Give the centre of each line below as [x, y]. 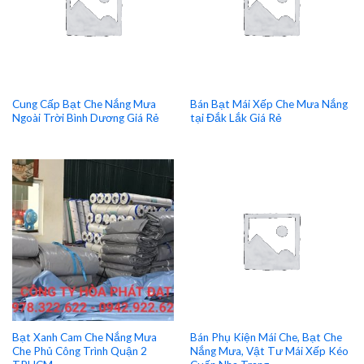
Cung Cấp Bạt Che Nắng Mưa [84, 104]
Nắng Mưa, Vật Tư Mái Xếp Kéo [269, 351]
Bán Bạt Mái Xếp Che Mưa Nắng [269, 104]
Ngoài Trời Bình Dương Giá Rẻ [85, 117]
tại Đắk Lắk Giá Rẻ [236, 117]
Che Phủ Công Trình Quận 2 [79, 351]
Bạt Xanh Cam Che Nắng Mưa [84, 338]
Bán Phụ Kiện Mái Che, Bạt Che [266, 338]
